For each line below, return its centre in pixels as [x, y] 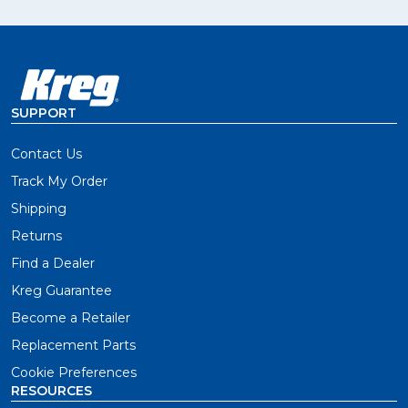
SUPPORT [44, 112]
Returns [36, 235]
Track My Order [59, 181]
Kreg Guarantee [61, 290]
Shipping [39, 208]
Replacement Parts [73, 345]
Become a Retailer [71, 317]
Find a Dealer [53, 263]
